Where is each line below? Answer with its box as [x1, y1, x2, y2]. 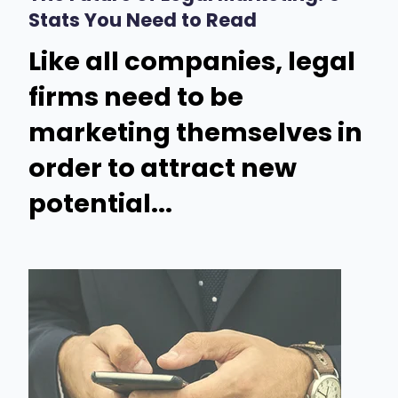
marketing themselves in [28, 114, 362, 150]
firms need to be [28, 78, 243, 115]
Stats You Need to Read [28, 7, 257, 34]
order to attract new [28, 149, 297, 186]
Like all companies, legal [28, 43, 355, 79]
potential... [28, 185, 172, 221]
